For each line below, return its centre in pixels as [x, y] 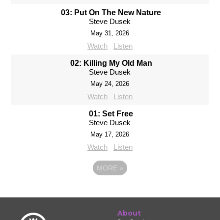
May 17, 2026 [110, 134]
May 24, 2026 [110, 83]
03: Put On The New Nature [111, 12]
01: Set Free [111, 113]
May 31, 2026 [110, 33]
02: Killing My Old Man [111, 63]
